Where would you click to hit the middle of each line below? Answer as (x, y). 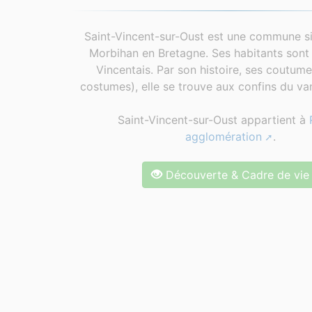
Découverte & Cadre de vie (236, 175)
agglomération (223, 136)
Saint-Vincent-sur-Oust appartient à (214, 120)
